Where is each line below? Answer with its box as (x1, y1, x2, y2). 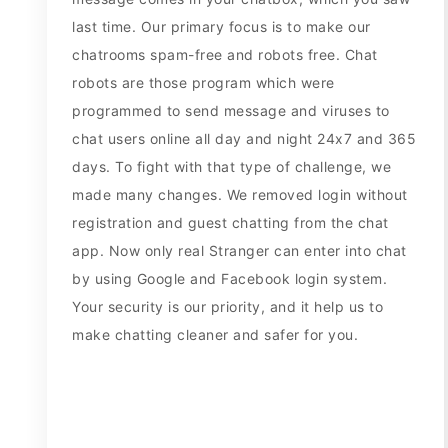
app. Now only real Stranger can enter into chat (72, 242, 407, 260)
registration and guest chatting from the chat (72, 214, 389, 232)
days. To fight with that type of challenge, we (72, 158, 392, 176)
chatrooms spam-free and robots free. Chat (72, 46, 378, 64)
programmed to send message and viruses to (72, 102, 390, 120)
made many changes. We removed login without (72, 186, 408, 204)
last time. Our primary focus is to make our (72, 18, 371, 36)
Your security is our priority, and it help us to (72, 298, 384, 316)
